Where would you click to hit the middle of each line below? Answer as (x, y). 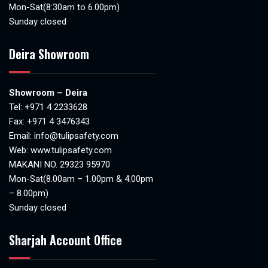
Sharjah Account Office (66, 240)
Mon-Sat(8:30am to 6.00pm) (64, 7)
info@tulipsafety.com (76, 135)
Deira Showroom (49, 54)
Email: (22, 135)
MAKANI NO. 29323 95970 (60, 164)
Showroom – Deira (48, 92)
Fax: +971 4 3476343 (49, 121)
